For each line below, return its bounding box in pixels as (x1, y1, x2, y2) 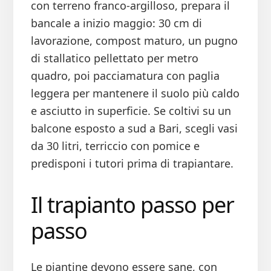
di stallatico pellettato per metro (30, 51, 198, 66)
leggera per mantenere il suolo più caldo (30, 86, 240, 101)
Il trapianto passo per (30, 190, 234, 220)
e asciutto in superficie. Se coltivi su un (30, 103, 231, 119)
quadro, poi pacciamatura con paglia (30, 68, 220, 83)
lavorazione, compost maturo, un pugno (30, 33, 238, 48)
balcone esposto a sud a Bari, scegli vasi (30, 121, 238, 136)
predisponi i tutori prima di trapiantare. (30, 156, 233, 171)
